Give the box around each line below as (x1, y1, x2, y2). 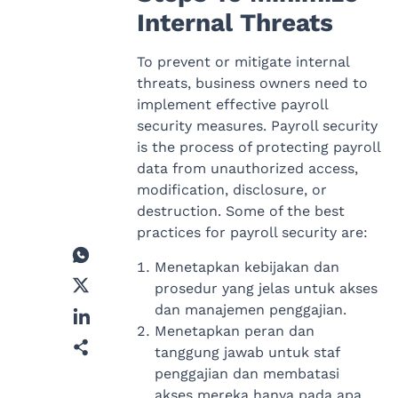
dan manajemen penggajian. (154, 300, 346, 318)
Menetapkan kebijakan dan (154, 258, 339, 275)
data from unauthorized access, (136, 160, 358, 178)
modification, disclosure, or (136, 181, 327, 199)
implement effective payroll (136, 96, 328, 114)
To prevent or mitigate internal (136, 53, 349, 71)
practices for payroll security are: (136, 224, 368, 242)
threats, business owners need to (136, 75, 368, 92)
